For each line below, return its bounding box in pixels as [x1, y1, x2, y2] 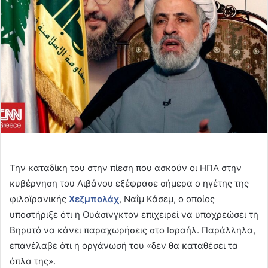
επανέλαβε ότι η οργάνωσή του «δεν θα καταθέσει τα [10, 240, 238, 252]
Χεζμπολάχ [69, 193, 119, 205]
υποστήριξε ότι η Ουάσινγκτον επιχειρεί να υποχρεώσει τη [10, 209, 258, 221]
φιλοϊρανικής [10, 193, 69, 205]
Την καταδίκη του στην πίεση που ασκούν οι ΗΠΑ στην [10, 162, 242, 174]
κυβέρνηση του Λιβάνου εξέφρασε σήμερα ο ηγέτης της [10, 178, 249, 190]
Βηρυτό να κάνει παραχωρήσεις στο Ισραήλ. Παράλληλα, [10, 224, 255, 236]
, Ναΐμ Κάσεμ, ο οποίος [119, 193, 215, 205]
